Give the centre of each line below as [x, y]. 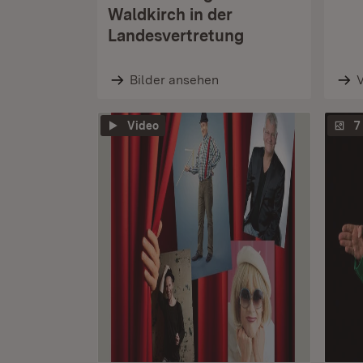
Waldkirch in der [170, 15]
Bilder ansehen [174, 80]
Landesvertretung [176, 36]
